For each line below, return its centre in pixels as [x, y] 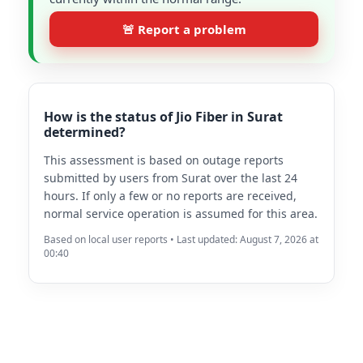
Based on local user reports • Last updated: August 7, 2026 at [181, 239]
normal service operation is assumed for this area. [181, 214]
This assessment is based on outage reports [164, 160]
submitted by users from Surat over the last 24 [171, 178]
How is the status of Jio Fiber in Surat [163, 117]
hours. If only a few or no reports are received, [170, 196]
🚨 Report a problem [184, 29]
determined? [85, 132]
